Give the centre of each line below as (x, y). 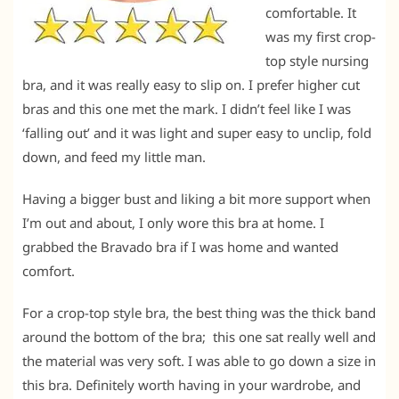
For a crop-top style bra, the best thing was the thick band (199, 312)
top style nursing (317, 60)
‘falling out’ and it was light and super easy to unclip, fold (197, 132)
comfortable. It (310, 12)
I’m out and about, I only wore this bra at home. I (173, 222)
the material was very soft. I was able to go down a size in (199, 360)
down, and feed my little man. (114, 156)
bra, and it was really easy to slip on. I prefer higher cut (191, 84)
